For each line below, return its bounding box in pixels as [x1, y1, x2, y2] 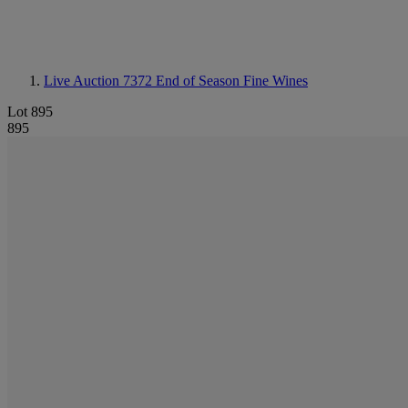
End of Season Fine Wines [156, 73, 308, 88]
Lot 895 [7, 104, 53, 119]
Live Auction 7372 [44, 73, 156, 88]
